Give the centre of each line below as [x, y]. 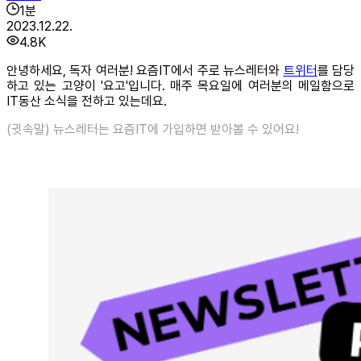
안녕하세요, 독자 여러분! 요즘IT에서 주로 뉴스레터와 [145, 70]
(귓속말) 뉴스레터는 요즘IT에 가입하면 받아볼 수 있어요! [153, 129]
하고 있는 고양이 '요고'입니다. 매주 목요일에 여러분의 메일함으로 [180, 85]
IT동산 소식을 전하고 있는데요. [88, 101]
